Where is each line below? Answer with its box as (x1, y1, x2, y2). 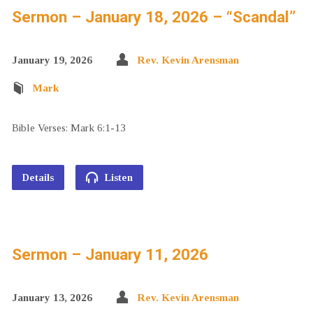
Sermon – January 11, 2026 (11, 245, 208, 263)
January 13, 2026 (11, 291, 92, 303)
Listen (101, 172, 133, 183)
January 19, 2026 (11, 54, 92, 66)
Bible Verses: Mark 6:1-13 (11, 122, 126, 133)
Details (22, 172, 54, 183)
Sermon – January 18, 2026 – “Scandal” (11, 8, 296, 26)
